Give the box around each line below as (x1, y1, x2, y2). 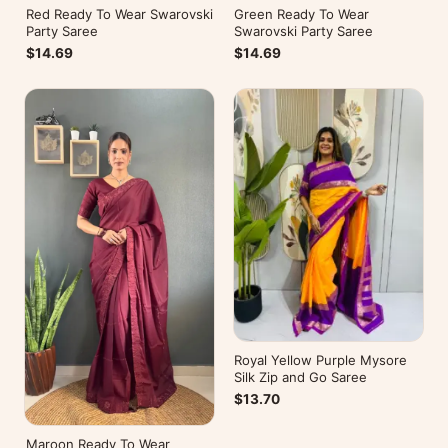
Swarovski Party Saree (234, 23, 374, 40)
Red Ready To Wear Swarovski (25, 6, 213, 23)
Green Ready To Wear (234, 6, 370, 23)
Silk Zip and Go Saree (234, 368, 368, 385)
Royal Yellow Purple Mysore (234, 351, 408, 368)
